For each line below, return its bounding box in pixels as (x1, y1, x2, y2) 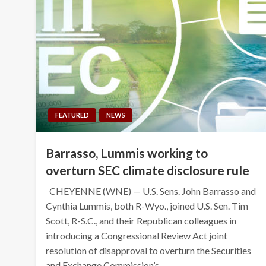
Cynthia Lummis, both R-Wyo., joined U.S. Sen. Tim (46, 199, 249, 211)
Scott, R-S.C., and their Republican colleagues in (46, 214, 237, 226)
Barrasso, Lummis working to (46, 145, 208, 160)
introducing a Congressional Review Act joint (46, 229, 228, 241)
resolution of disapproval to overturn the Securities (46, 244, 252, 256)
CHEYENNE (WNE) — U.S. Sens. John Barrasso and (46, 185, 256, 197)
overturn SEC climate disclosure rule (46, 162, 250, 178)
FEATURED (55, 110, 90, 119)
